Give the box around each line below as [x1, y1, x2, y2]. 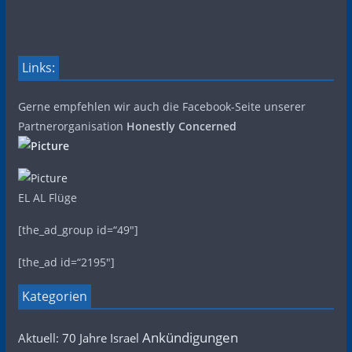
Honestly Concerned [126, 118, 236, 134]
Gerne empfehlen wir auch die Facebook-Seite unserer [17, 98, 306, 114]
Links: [21, 58, 55, 76]
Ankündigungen [141, 328, 238, 346]
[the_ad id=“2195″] [17, 254, 115, 269]
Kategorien [21, 287, 87, 305]
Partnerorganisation [17, 118, 126, 134]
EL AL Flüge [17, 189, 77, 205]
